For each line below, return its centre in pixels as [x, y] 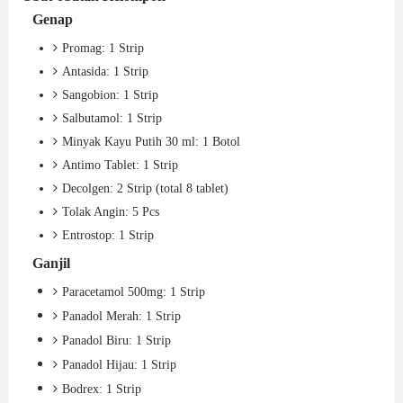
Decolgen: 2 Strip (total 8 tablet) [145, 189]
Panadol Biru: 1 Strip [116, 341]
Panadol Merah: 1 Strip [121, 317]
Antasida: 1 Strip [105, 72]
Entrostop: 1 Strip [107, 236]
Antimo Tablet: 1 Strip [120, 166]
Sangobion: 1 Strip [110, 95]
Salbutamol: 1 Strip [112, 119]
